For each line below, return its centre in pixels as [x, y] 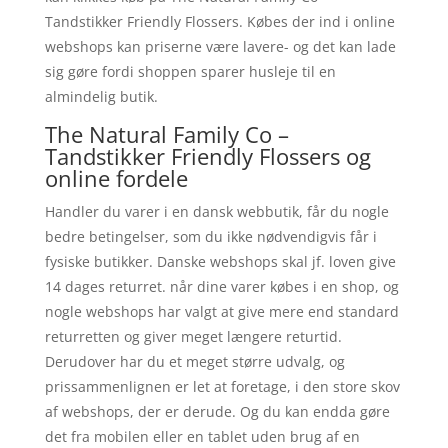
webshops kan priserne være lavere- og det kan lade [220, 46]
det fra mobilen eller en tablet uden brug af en [202, 436]
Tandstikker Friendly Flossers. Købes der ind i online [219, 21]
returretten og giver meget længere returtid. [193, 336]
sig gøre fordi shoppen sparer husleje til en [190, 71]
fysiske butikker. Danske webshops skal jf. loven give [220, 261]
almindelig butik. [101, 96]
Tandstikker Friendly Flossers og [207, 155]
